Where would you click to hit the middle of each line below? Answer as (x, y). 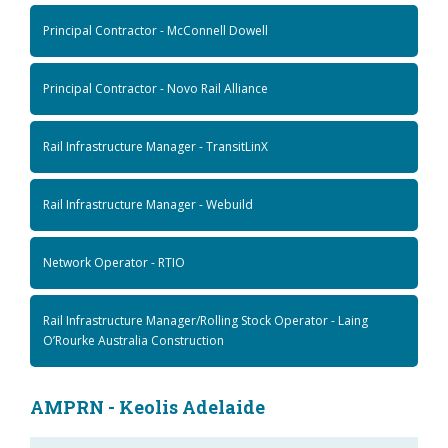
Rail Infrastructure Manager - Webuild (148, 204)
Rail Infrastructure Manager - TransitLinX (155, 146)
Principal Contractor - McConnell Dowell (155, 30)
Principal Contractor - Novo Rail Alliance (155, 88)
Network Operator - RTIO (114, 262)
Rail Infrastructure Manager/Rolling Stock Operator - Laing (205, 320)
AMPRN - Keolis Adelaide (147, 406)
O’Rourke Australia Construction (133, 340)
